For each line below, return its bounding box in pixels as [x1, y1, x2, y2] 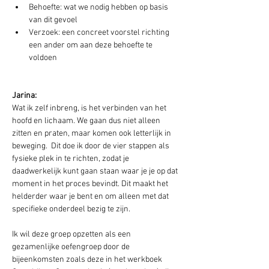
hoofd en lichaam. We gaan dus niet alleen [12, 116, 162, 126]
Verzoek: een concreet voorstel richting [29, 28, 171, 38]
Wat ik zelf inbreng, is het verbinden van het [12, 103, 168, 113]
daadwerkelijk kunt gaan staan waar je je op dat [12, 166, 180, 177]
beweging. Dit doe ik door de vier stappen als [12, 141, 171, 151]
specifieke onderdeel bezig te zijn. [12, 204, 130, 214]
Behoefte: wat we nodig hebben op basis [29, 2, 170, 13]
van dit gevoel [29, 15, 77, 25]
